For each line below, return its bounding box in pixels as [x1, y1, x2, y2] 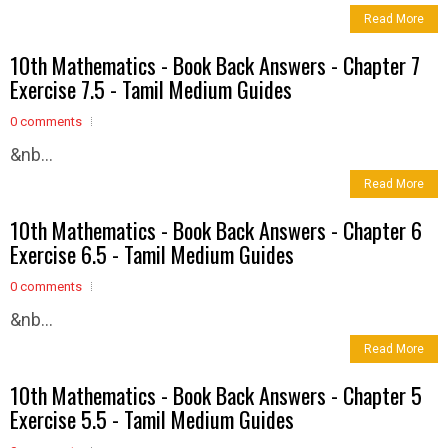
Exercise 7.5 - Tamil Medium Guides [10, 72, 292, 105]
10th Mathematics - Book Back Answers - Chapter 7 [10, 48, 420, 81]
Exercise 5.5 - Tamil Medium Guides [10, 402, 294, 435]
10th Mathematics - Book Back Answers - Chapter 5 [10, 378, 422, 411]
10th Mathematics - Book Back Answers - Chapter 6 [10, 213, 422, 246]
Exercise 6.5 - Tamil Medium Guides [10, 237, 294, 270]
